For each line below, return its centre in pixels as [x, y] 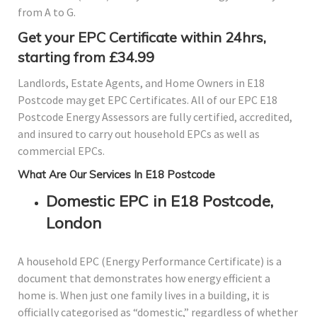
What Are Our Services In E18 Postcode [116, 175]
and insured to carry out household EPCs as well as [139, 134]
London [74, 223]
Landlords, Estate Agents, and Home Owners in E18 [141, 83]
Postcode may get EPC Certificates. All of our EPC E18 [148, 100]
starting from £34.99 [86, 57]
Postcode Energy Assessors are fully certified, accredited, [155, 117]
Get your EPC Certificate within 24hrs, [142, 38]
